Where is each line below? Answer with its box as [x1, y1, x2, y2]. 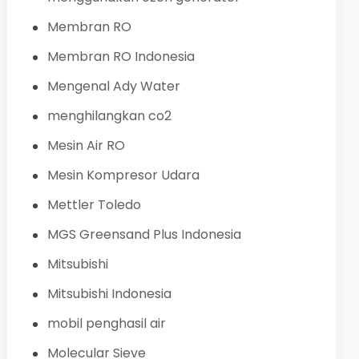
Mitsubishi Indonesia [46, 284, 171, 303]
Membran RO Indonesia [46, 46, 195, 66]
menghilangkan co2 [46, 106, 171, 125]
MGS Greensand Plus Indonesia [46, 224, 241, 244]
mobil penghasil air [46, 313, 166, 333]
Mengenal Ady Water [46, 76, 180, 95]
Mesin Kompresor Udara [46, 165, 200, 184]
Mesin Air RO [46, 135, 125, 155]
